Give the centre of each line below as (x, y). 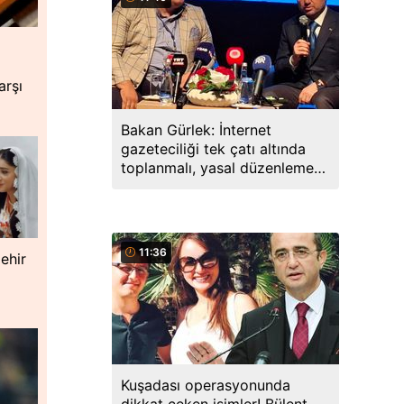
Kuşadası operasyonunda (206, 385)
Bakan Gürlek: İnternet (196, 130)
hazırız (143, 187)
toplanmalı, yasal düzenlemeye (225, 168)
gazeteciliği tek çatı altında (213, 149)
